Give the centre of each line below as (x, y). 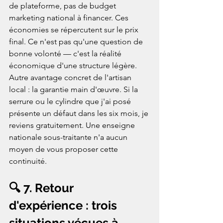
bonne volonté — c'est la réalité (66, 54)
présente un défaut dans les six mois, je (80, 113)
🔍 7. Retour (43, 188)
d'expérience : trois (64, 206)
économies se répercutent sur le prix (75, 30)
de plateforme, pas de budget (63, 6)
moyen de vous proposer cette (64, 149)
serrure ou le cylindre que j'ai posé (71, 102)
